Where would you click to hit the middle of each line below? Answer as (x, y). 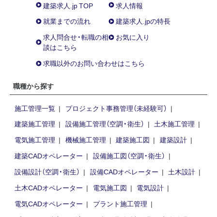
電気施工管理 (35, 140)
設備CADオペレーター (124, 172)
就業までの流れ (67, 21)
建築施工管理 (35, 124)
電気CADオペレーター (48, 203)
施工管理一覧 (35, 108)
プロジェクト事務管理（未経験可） (116, 108)
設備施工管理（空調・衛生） (105, 124)
